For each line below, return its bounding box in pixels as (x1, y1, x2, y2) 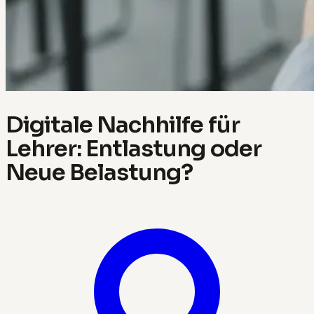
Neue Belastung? (6, 158, 193, 186)
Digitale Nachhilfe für (6, 110, 240, 139)
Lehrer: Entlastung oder (6, 134, 261, 163)
